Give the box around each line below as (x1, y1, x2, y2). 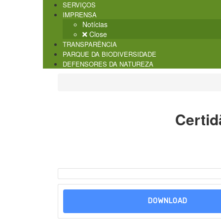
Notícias (82, 19, 108, 30)
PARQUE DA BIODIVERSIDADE (63, 49, 156, 59)
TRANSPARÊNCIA (63, 39, 117, 49)
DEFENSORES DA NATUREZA (63, 59, 153, 69)
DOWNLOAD (147, 197, 187, 206)
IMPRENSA (63, 10, 97, 20)
